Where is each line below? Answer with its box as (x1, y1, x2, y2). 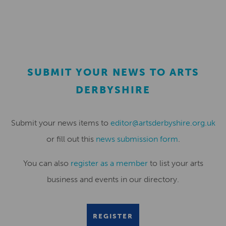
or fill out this (46, 134, 96, 144)
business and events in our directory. (47, 175, 179, 184)
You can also (23, 158, 71, 168)
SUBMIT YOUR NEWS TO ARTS (27, 66, 199, 78)
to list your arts (147, 158, 203, 168)
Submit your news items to (11, 118, 110, 128)
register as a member (70, 158, 148, 168)
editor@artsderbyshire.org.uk (110, 118, 215, 128)
